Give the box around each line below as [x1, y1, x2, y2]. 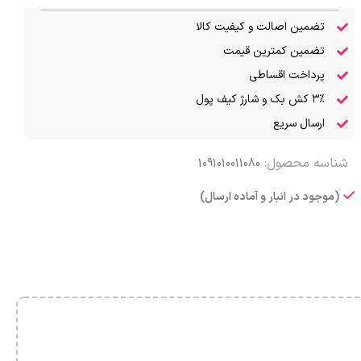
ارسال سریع [272, 114, 325, 132]
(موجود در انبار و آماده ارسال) [200, 188, 340, 205]
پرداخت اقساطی [248, 66, 325, 84]
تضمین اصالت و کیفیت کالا [195, 18, 325, 35]
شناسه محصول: [260, 153, 349, 173]
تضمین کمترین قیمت [222, 42, 325, 60]
